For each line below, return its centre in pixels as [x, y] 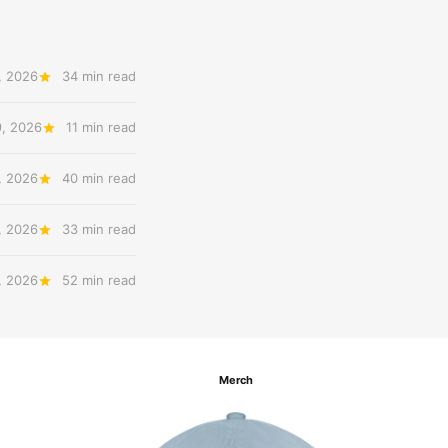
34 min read [99, 76]
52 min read [99, 280]
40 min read [99, 178]
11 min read [101, 127]
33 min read [99, 229]
